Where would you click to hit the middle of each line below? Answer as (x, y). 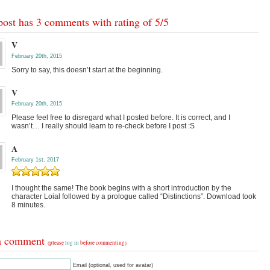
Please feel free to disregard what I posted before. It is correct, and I (121, 118)
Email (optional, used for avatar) (113, 265)
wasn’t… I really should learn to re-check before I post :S (103, 126)
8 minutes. (28, 205)
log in (72, 243)
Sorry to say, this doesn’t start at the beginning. (87, 70)
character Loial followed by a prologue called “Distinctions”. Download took (134, 197)
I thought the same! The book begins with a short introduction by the (121, 188)
